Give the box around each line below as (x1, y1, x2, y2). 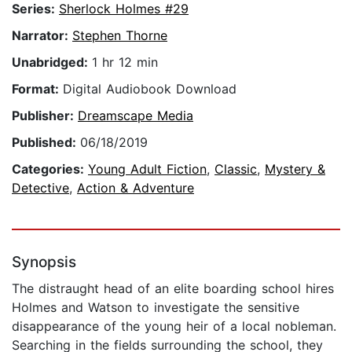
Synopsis (12, 253, 76, 272)
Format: (12, 81, 63, 97)
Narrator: (12, 27, 72, 44)
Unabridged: (12, 54, 92, 71)
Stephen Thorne (72, 27, 167, 44)
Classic (214, 161, 257, 178)
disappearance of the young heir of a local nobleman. (12, 318, 336, 335)
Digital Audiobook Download (63, 81, 236, 97)
